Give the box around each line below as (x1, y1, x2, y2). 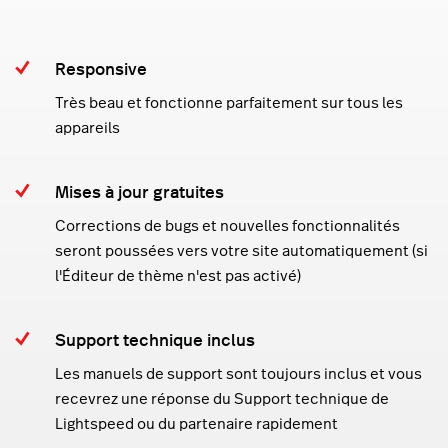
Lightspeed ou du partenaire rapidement (55, 414, 338, 434)
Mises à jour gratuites (55, 179, 224, 204)
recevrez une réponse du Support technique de (55, 389, 389, 409)
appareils (55, 118, 120, 138)
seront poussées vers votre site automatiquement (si (55, 241, 428, 261)
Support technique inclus (55, 327, 255, 352)
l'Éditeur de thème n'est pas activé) (55, 266, 301, 286)
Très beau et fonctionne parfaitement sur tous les (55, 93, 403, 113)
